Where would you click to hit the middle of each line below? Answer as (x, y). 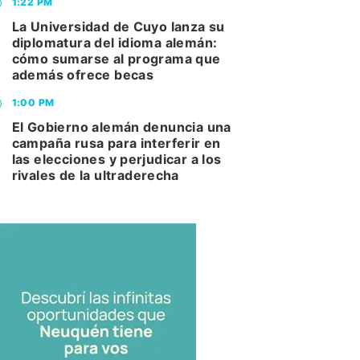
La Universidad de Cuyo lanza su (118, 27)
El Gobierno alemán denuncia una (121, 127)
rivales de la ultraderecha (95, 176)
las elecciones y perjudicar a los (117, 160)
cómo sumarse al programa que (116, 59)
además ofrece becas (83, 75)
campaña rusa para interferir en (116, 143)
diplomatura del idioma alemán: (115, 43)
